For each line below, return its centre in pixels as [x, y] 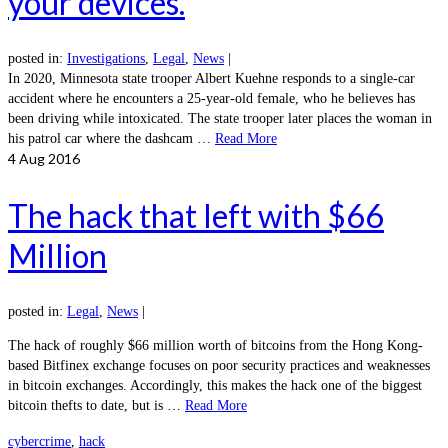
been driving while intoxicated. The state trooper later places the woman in [220, 119]
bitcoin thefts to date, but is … [96, 406]
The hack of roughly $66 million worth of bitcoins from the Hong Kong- [215, 346]
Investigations [106, 59]
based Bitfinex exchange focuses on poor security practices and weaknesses [219, 366]
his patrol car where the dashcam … [111, 139]
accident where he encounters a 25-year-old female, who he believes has [211, 99]
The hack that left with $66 [196, 215]
